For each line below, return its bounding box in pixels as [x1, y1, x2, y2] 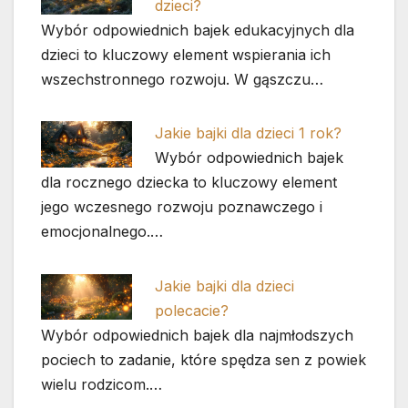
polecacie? [155, 301, 229, 321]
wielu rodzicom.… [41, 375, 162, 394]
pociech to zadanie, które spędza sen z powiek [41, 351, 366, 370]
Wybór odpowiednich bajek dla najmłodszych [41, 326, 353, 345]
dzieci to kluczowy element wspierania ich [41, 45, 331, 64]
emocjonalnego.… [41, 222, 163, 241]
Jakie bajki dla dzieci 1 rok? [155, 124, 342, 143]
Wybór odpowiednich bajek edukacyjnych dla [41, 20, 354, 39]
